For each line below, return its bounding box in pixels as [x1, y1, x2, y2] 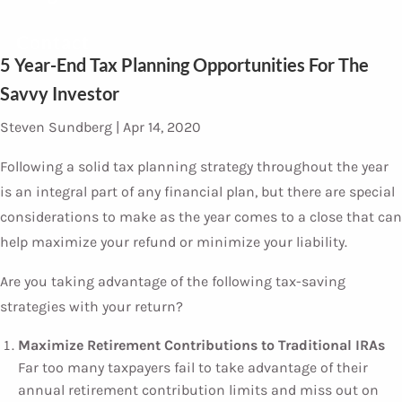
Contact [16, 31, 91, 54]
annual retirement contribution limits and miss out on [18, 381, 379, 398]
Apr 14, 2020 [123, 118, 201, 135]
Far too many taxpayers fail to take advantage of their [18, 359, 368, 376]
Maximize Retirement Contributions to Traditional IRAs [18, 336, 385, 354]
